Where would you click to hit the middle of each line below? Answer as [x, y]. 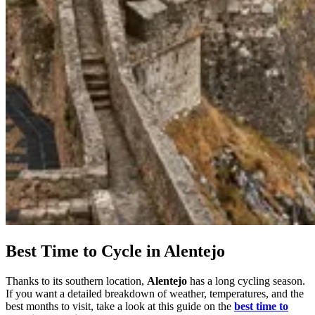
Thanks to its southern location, [76, 281]
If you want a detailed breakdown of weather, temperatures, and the [155, 293]
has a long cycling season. [246, 281]
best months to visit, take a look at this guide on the [120, 306]
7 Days [21, 8]
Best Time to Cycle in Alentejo [115, 251]
